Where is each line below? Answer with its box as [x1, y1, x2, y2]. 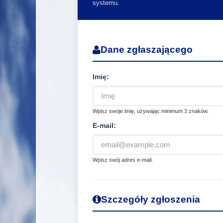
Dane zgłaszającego [101, 44, 193, 55]
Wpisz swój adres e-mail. [93, 156, 153, 163]
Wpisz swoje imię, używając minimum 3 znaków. [93, 108, 209, 114]
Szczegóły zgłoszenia [101, 194, 201, 205]
